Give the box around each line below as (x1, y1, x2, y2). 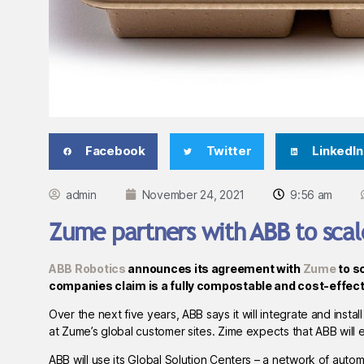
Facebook (85, 143, 145, 159)
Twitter (206, 143, 252, 159)
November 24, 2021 (141, 187, 245, 201)
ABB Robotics (49, 261, 126, 275)
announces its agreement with (125, 261, 303, 275)
